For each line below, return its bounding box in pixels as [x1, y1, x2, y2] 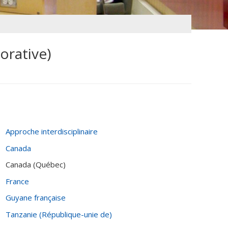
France [6, 176, 29, 186]
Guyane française [6, 192, 66, 203]
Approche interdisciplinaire [6, 126, 98, 136]
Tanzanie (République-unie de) [6, 209, 112, 219]
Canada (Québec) [6, 159, 66, 169]
